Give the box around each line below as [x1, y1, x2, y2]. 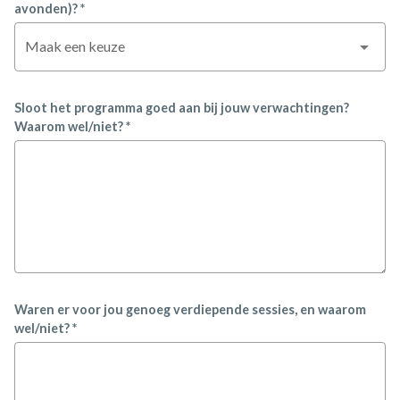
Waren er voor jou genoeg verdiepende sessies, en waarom [14, 302, 366, 317]
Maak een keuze [25, 37, 125, 54]
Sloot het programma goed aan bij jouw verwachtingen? [14, 100, 349, 115]
